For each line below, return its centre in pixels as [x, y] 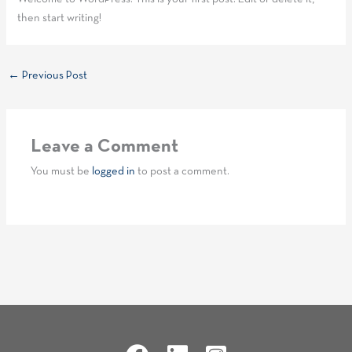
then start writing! [60, 18]
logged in [114, 172]
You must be [62, 172]
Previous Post [53, 76]
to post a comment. [183, 172]
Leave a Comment [105, 147]
